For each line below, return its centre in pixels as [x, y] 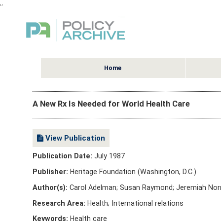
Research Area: [59, 203]
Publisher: [50, 172]
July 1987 [109, 156]
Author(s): [50, 187]
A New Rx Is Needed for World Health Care [111, 104]
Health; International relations [134, 203]
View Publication [74, 138]
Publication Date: [63, 156]
